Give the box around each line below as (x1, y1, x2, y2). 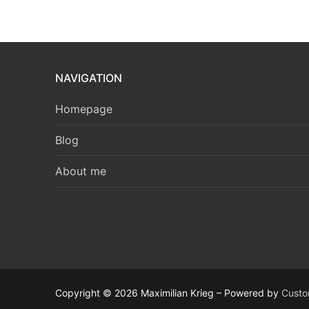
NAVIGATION (55, 70, 122, 85)
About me (55, 164, 106, 178)
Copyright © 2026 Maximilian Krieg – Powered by (55, 286, 281, 299)
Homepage (55, 101, 112, 116)
